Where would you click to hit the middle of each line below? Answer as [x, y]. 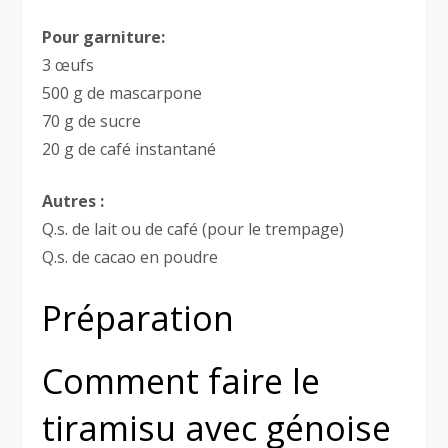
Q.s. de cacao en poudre [130, 257]
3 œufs [68, 65]
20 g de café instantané [129, 149]
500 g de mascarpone [122, 93]
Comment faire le [181, 381]
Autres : [73, 201]
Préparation [138, 318]
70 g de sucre [92, 121]
